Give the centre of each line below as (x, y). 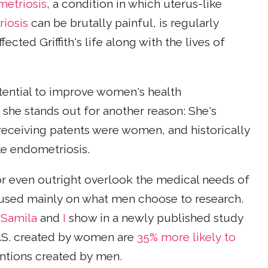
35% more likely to (186, 237)
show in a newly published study (155, 218)
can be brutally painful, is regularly (124, 23)
